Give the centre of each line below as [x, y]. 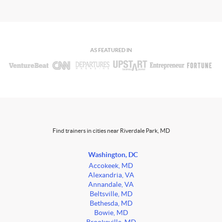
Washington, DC [113, 155]
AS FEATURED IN [111, 50]
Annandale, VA [111, 185]
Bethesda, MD [111, 204]
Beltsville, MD [111, 194]
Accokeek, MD [111, 166]
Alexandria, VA [111, 175]
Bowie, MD [111, 213]
